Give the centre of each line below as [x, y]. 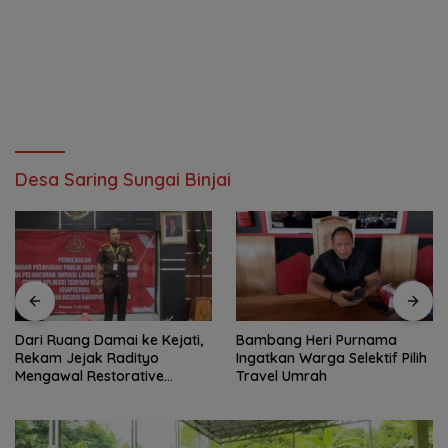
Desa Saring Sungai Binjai [123, 179]
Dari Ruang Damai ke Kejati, [109, 340]
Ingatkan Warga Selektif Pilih [331, 358]
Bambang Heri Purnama [316, 340]
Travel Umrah [281, 376]
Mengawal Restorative [89, 376]
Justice [38, 394]
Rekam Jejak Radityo [87, 358]
